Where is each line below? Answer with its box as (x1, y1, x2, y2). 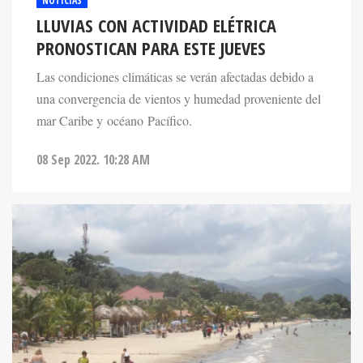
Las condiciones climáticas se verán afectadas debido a (36, 67, 314, 86)
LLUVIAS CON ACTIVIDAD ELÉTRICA (36, 12, 276, 38)
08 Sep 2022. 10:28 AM (36, 150, 150, 169)
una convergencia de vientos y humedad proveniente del (36, 89, 321, 108)
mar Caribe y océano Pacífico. (36, 111, 192, 130)
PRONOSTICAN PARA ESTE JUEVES (36, 35, 266, 61)
